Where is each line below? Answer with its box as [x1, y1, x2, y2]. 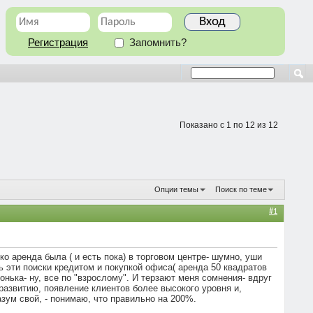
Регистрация [28, 37, 88, 48]
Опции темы [154, 184, 198, 194]
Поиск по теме [215, 184, 267, 194]
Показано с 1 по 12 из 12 [180, 120, 278, 130]
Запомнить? [126, 37, 187, 48]
